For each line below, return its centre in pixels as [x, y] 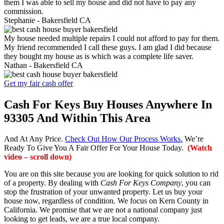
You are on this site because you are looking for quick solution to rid [111, 174]
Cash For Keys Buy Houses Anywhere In [108, 104]
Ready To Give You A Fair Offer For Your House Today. [95, 148]
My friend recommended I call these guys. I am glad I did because [108, 47]
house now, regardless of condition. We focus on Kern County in [106, 201]
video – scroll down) [38, 157]
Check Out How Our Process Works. [124, 139]
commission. [24, 11]
